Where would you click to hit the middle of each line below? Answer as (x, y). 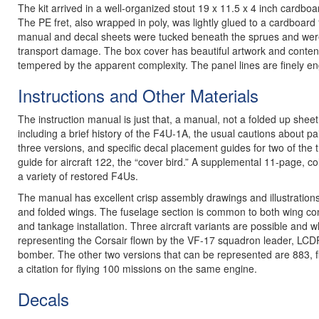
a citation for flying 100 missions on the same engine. (137, 268)
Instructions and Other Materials (138, 95)
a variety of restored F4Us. (78, 176)
